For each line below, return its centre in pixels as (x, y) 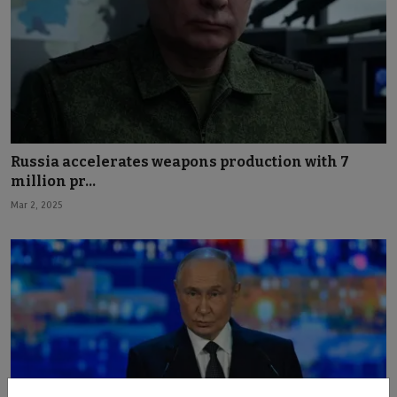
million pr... (53, 181)
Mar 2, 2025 (37, 205)
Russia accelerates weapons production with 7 (180, 161)
